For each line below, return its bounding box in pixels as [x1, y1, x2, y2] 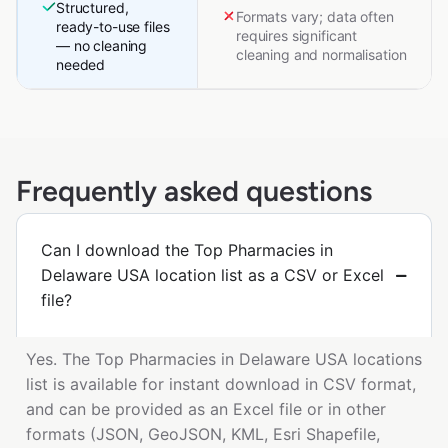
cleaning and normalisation [236, 46, 407, 64]
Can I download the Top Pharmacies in [41, 240, 333, 261]
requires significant [236, 27, 358, 45]
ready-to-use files [56, 18, 170, 36]
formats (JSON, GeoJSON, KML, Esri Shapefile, [26, 424, 380, 445]
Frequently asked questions [16, 174, 372, 209]
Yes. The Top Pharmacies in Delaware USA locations [26, 349, 422, 370]
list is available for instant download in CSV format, [26, 374, 416, 395]
